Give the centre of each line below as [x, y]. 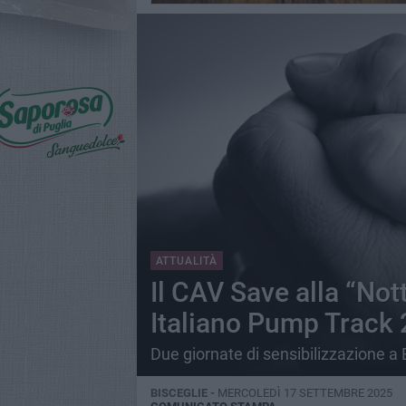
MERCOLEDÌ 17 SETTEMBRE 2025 [304, 393]
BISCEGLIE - [184, 393]
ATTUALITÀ [186, 261]
